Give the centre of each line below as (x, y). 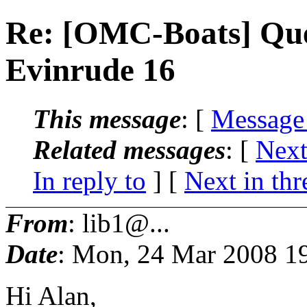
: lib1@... (119, 223)
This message (107, 119)
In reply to (89, 180)
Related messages (129, 149)
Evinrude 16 (90, 70)
